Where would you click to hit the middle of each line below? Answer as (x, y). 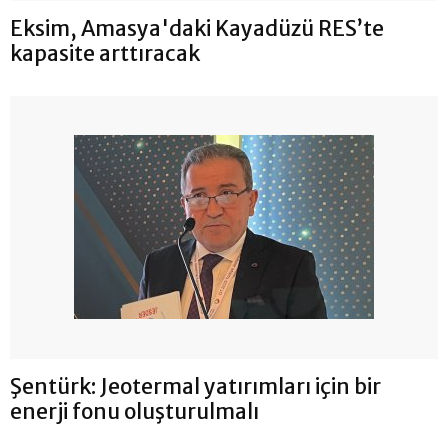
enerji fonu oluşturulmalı (134, 411)
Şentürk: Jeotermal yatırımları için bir (195, 386)
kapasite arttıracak (105, 53)
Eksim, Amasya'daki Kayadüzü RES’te (197, 28)
